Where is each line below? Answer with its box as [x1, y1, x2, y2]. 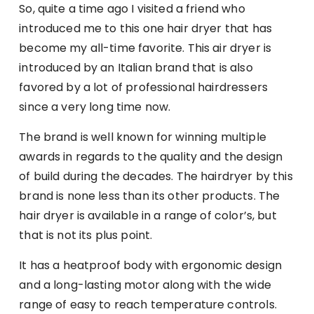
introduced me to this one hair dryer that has [19, 20, 272, 36]
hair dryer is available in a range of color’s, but [19, 207, 277, 224]
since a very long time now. [19, 98, 171, 115]
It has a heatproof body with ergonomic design [19, 257, 282, 273]
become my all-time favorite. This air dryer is [19, 39, 272, 56]
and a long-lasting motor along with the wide [19, 276, 271, 293]
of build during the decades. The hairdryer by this [19, 168, 293, 184]
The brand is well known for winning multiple [19, 128, 266, 145]
